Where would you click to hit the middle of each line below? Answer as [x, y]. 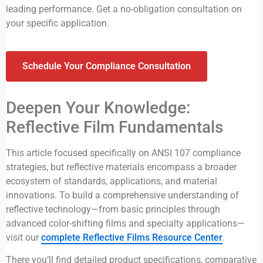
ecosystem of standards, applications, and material [112, 181]
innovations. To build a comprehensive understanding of [122, 195]
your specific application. [58, 23]
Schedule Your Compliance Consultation [107, 66]
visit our [23, 237]
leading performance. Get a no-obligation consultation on [124, 9]
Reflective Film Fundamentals [114, 127]
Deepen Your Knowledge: [98, 107]
